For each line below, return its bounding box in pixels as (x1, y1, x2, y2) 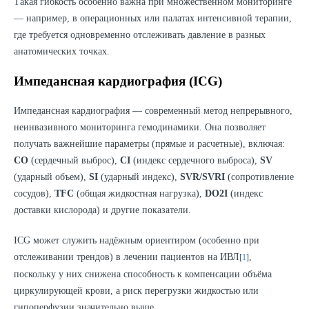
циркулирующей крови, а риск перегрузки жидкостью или (14, 286, 259, 297)
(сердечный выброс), (28, 155, 120, 166)
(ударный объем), (14, 172, 89, 183)
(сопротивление (225, 172, 294, 183)
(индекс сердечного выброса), (130, 155, 260, 166)
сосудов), (14, 188, 54, 199)
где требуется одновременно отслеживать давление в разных (14, 30, 266, 41)
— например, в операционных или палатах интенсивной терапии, (14, 13, 292, 24)
